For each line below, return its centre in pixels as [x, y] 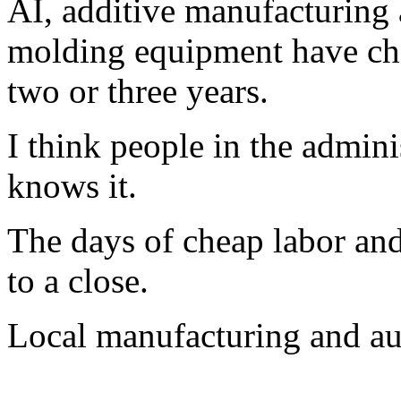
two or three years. [138, 91]
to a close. [78, 281]
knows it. [72, 186]
